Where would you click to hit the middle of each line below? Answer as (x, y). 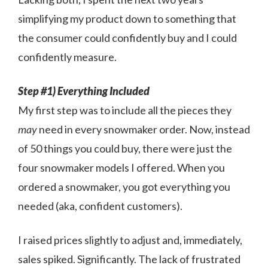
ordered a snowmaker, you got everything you (124, 186)
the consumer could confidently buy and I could (127, 37)
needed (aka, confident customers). (100, 205)
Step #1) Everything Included (84, 91)
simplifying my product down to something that (127, 18)
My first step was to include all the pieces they (125, 110)
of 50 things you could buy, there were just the (125, 148)
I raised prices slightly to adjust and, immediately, (130, 240)
